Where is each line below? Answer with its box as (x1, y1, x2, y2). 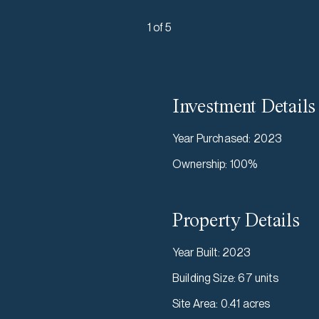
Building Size (172, 271, 234, 285)
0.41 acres (220, 297, 271, 310)
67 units (238, 271, 278, 285)
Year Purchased (172, 132, 249, 145)
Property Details (172, 209, 300, 231)
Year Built (172, 246, 218, 259)
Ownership (172, 157, 226, 171)
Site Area (172, 297, 216, 310)
